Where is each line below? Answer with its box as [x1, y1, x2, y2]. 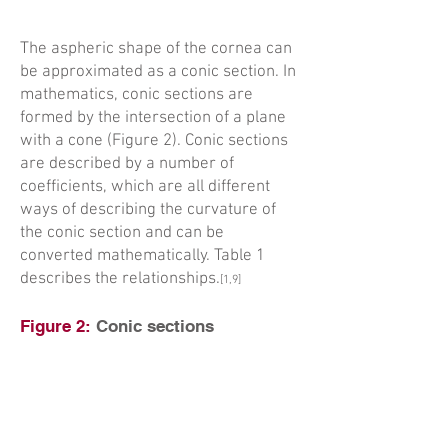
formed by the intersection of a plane [20, 108, 286, 128]
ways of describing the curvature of [20, 200, 276, 220]
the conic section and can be [20, 223, 224, 243]
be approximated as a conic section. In [20, 62, 296, 82]
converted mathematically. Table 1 [20, 246, 265, 266]
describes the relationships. [20, 269, 220, 289]
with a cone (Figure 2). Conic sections [20, 131, 288, 151]
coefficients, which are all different [20, 177, 270, 197]
